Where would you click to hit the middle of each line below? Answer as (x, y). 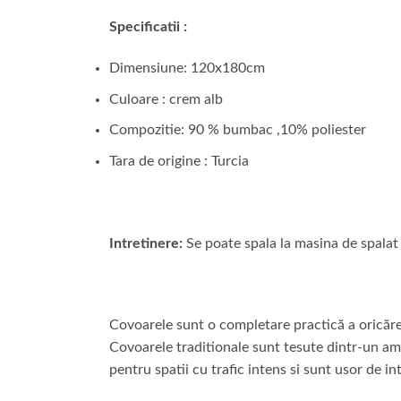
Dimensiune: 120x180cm (187, 68)
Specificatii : (148, 27)
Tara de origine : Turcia (179, 161)
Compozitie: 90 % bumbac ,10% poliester (238, 130)
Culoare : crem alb (166, 99)
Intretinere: (146, 243)
